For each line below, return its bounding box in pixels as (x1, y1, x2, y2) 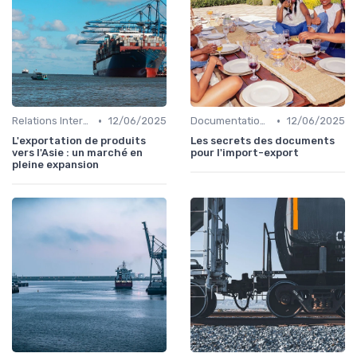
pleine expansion (12, 159, 99, 171)
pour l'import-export (190, 147, 299, 159)
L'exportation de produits (12, 135, 146, 147)
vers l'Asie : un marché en (12, 147, 143, 159)
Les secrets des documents (190, 135, 335, 147)
